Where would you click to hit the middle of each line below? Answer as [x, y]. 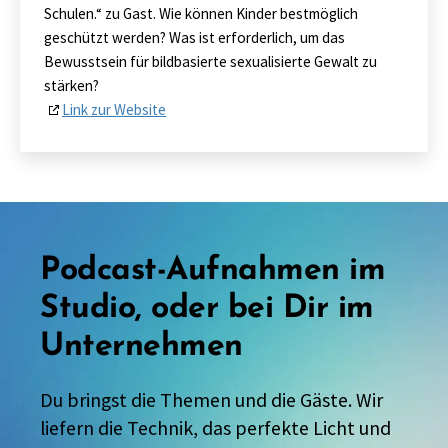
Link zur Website [114, 109]
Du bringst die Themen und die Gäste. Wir [211, 400]
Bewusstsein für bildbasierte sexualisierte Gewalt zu [210, 61]
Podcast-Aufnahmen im [213, 271]
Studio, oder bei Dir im [207, 309]
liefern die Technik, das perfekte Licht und [215, 428]
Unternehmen [141, 347]
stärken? [71, 85]
